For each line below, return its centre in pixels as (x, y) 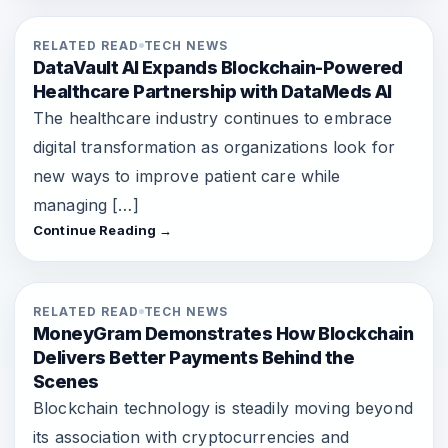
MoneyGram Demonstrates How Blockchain (223, 334)
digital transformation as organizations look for (214, 147)
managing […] (86, 205)
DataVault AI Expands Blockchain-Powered (218, 68)
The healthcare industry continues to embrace (213, 118)
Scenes (66, 382)
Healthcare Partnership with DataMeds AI (212, 92)
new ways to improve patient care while (187, 176)
